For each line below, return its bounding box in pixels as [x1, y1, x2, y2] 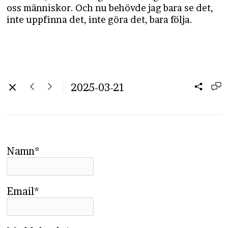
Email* [7, 185, 40, 197]
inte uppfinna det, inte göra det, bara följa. [7, 14, 193, 25]
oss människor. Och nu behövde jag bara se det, [7, 3, 214, 13]
